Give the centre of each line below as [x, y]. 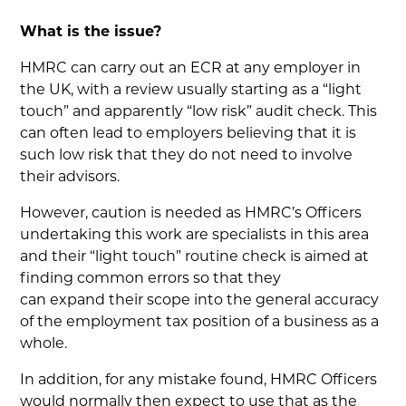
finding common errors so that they [151, 279]
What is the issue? [91, 33]
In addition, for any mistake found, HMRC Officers [199, 381]
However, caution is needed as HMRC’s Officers [191, 214]
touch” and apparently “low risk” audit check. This [199, 112]
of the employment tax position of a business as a [200, 323]
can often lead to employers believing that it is [188, 134]
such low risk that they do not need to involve [187, 156]
